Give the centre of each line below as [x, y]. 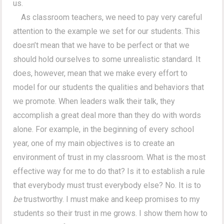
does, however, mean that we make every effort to [100, 73]
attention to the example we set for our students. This [107, 31]
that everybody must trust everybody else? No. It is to [107, 185]
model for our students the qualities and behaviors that [109, 87]
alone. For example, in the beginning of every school [104, 129]
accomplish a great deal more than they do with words [107, 115]
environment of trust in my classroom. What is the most [109, 157]
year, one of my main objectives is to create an [94, 143]
